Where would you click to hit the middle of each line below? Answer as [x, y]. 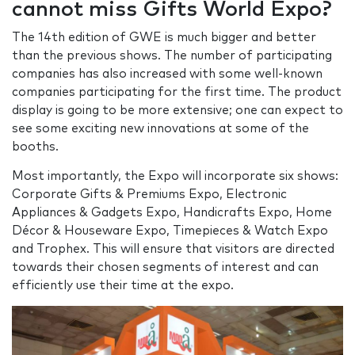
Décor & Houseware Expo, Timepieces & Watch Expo [170, 231]
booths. [35, 147]
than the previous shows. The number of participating [172, 56]
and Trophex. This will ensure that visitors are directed [173, 250]
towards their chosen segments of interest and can [165, 268]
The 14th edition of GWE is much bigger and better [164, 38]
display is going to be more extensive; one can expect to [177, 111]
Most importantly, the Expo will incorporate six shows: [175, 177]
